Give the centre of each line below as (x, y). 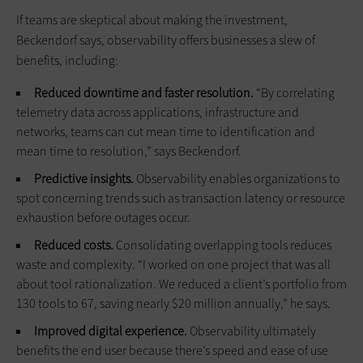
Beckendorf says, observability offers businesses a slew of (166, 40)
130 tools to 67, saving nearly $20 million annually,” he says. (173, 303)
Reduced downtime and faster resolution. (144, 92)
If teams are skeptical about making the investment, (152, 19)
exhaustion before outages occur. (103, 217)
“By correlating (294, 92)
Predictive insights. (84, 178)
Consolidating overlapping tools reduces (222, 245)
